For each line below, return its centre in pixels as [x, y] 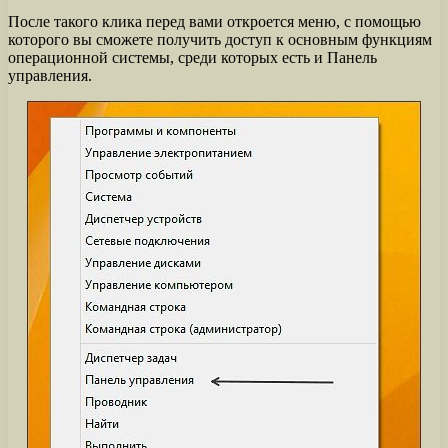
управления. [50, 75]
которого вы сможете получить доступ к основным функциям [220, 39]
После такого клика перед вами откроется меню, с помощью [214, 21]
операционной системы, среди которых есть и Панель [192, 57]
